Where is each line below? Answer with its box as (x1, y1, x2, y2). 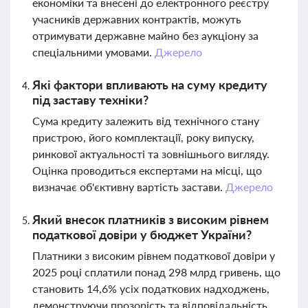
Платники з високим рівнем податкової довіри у (32, 249, 275, 262)
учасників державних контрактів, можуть (32, 12, 241, 25)
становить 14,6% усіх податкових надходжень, (32, 282, 269, 295)
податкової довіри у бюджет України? (32, 227, 252, 242)
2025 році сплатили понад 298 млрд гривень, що (32, 265, 280, 278)
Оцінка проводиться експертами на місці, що (32, 164, 262, 177)
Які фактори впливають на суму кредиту (32, 77, 267, 92)
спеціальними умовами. (32, 45, 155, 58)
